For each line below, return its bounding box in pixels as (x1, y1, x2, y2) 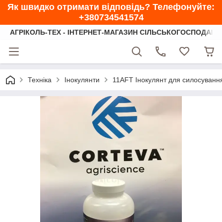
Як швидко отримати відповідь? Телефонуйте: (7, 2, 215, 12)
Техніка (28, 76, 52, 84)
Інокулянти (64, 76, 100, 84)
